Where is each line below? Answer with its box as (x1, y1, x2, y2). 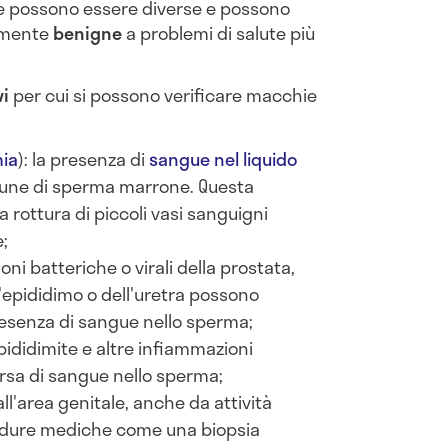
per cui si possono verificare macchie (9, 81, 317, 110)
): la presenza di (18, 145, 150, 174)
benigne (53, 18, 122, 47)
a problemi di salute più (122, 18, 315, 47)
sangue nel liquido (149, 145, 298, 174)
